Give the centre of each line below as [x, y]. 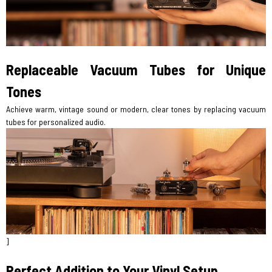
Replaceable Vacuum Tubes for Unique [136, 69]
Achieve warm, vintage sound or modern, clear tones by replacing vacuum [136, 109]
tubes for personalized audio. [56, 121]
